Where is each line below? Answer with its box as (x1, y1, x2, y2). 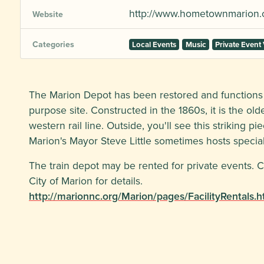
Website (32, 8, 63, 20)
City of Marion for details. (29, 173, 143, 188)
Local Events (132, 39, 177, 50)
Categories (32, 38, 74, 50)
